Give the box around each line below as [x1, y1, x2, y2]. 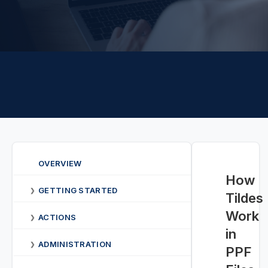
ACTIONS [38, 212, 77, 222]
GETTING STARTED [38, 185, 118, 195]
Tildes [226, 190, 263, 206]
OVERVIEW [38, 159, 82, 168]
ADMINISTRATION [38, 239, 112, 249]
